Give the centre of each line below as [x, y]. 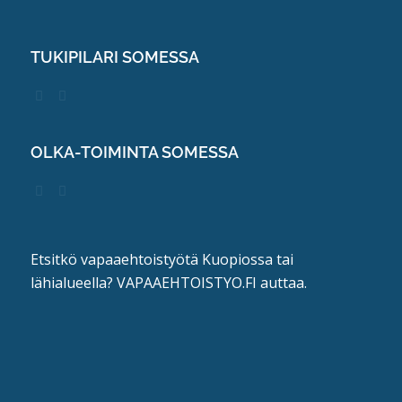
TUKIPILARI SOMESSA [114, 57]
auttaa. [281, 283]
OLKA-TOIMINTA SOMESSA [134, 152]
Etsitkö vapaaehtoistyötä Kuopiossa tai [162, 260]
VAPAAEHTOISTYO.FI [186, 283]
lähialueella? [73, 283]
